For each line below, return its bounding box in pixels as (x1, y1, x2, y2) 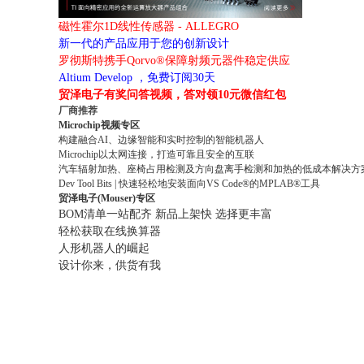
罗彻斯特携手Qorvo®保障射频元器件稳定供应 (58, 54, 290, 67)
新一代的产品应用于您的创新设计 (58, 37, 229, 50)
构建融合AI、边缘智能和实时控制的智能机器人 (58, 134, 264, 145)
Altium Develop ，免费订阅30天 (58, 71, 215, 84)
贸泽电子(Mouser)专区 (58, 193, 155, 204)
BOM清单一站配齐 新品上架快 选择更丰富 (58, 208, 272, 220)
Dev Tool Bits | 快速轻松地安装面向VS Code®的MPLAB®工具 (58, 178, 320, 189)
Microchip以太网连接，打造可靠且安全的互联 (58, 149, 254, 160)
